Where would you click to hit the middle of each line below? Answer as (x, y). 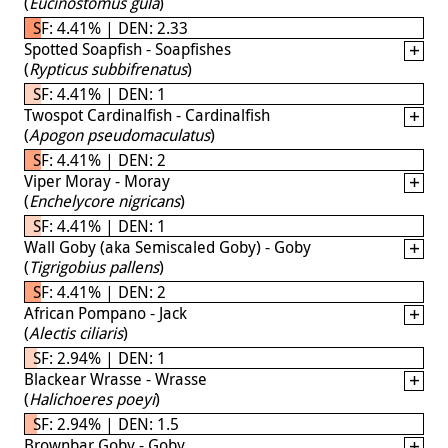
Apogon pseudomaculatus (119, 134)
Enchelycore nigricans (104, 200)
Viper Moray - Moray (97, 180)
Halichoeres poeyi (92, 398)
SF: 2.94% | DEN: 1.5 (106, 423)
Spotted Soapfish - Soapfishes (127, 48)
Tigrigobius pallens (94, 266)
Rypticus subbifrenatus (108, 68)
